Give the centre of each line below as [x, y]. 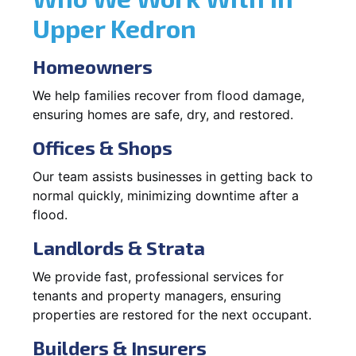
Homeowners [93, 66]
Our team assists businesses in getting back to [173, 176]
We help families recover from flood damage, [168, 95]
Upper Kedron [114, 27]
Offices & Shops [103, 147]
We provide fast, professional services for [158, 276]
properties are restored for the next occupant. [172, 314]
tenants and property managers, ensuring [157, 295]
